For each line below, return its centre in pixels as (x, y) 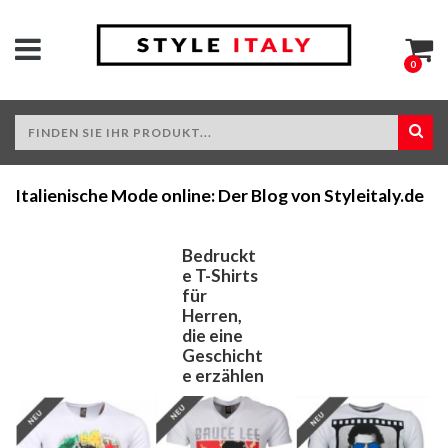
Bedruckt (219, 255)
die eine (213, 335)
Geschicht (223, 355)
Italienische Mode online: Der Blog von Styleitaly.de (219, 195)
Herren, (212, 315)
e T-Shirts (220, 275)
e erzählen (223, 375)
